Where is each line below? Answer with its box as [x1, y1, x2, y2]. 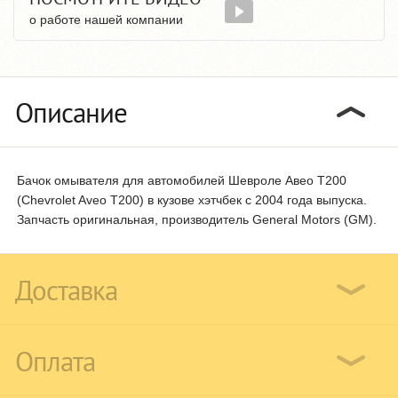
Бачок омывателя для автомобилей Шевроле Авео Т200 [17, 172, 346, 187]
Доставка [15, 271, 117, 308]
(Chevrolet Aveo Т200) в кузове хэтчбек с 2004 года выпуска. [17, 192, 367, 207]
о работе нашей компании [29, 12, 183, 27]
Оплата [15, 342, 95, 379]
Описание [15, 93, 127, 131]
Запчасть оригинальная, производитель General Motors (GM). [17, 211, 377, 227]
